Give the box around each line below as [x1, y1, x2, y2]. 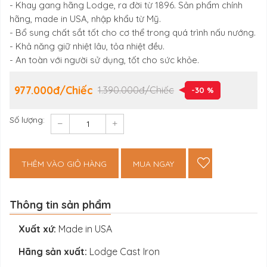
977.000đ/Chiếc [14, 83, 93, 97]
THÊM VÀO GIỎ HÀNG [21, 158, 107, 169]
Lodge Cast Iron [87, 245, 160, 257]
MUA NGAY [133, 158, 174, 169]
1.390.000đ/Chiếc [98, 84, 174, 97]
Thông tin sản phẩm [10, 197, 111, 212]
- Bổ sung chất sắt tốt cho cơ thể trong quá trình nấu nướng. [10, 26, 256, 38]
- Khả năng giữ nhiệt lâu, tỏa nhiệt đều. [10, 40, 164, 52]
